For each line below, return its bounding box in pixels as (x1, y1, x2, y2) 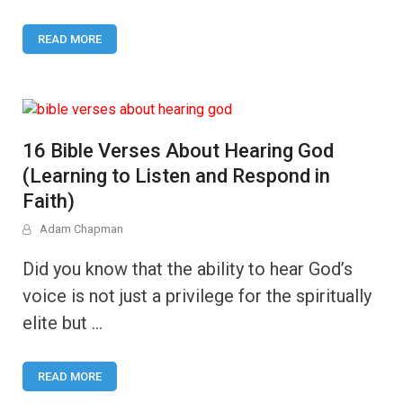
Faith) (22, 190, 75, 212)
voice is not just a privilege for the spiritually (22, 285, 372, 307)
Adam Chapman (40, 222, 123, 236)
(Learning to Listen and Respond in (22, 165, 330, 187)
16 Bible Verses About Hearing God (22, 139, 334, 162)
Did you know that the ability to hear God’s (22, 258, 353, 280)
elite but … (22, 312, 103, 334)
